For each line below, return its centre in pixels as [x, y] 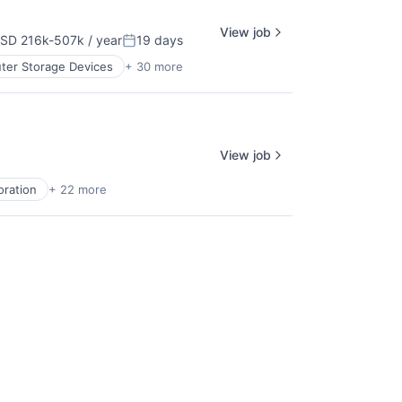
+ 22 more [78, 189]
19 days [160, 40]
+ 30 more [154, 66]
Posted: [147, 48]
